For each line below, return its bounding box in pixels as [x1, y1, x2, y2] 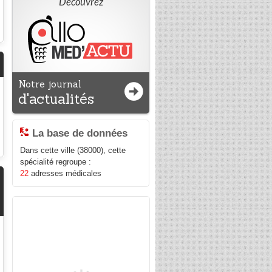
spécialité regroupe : [20, 157, 92, 167]
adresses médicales [29, 169, 102, 178]
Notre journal [18, 78, 82, 90]
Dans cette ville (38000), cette [20, 146, 126, 155]
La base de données [32, 127, 128, 139]
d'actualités [18, 90, 95, 107]
